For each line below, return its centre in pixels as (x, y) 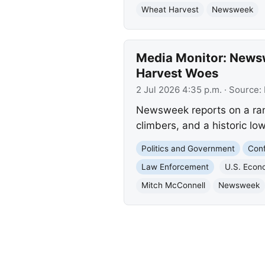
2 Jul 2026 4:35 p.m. (179, 90)
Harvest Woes (177, 73)
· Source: (243, 90)
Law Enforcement (175, 167)
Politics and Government (188, 148)
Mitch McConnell (173, 185)
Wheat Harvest (170, 9)
